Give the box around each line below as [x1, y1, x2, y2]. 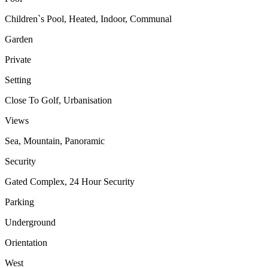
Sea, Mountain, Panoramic [5, 135, 105, 146]
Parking [5, 196, 34, 207]
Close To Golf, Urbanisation [5, 95, 112, 105]
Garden [5, 33, 33, 44]
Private [5, 54, 31, 65]
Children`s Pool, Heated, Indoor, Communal [5, 13, 172, 24]
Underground [5, 217, 56, 227]
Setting [5, 74, 31, 85]
